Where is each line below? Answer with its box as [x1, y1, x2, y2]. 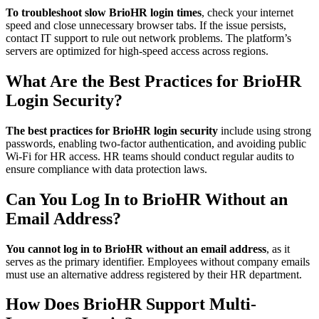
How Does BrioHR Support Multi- [6, 295, 256, 314]
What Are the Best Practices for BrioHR [6, 71, 301, 90]
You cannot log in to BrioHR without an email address [6, 242, 266, 255]
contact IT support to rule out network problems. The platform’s [6, 31, 291, 44]
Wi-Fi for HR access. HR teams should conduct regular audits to [6, 150, 294, 162]
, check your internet [202, 6, 293, 19]
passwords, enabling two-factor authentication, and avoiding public [6, 137, 306, 150]
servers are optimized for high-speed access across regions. [6, 44, 268, 57]
